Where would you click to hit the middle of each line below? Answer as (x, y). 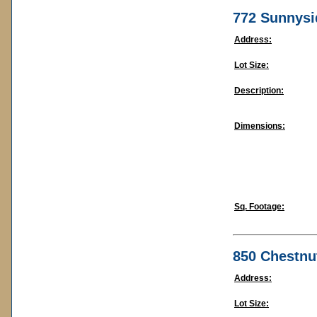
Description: (259, 91)
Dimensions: (260, 126)
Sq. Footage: (259, 207)
